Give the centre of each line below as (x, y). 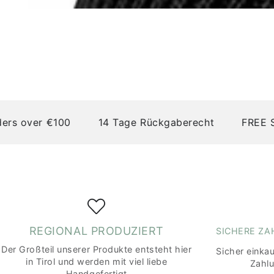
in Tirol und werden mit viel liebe (97, 261)
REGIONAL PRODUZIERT (96, 231)
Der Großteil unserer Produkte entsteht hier (97, 249)
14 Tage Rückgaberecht (137, 123)
